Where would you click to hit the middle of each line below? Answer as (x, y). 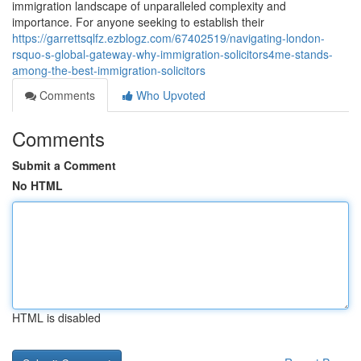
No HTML (37, 185)
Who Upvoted (169, 95)
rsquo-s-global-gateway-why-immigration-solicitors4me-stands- (172, 54)
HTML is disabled (56, 317)
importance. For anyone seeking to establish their (138, 22)
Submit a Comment (64, 165)
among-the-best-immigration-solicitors (109, 70)
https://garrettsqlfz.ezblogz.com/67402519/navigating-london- (168, 38)
